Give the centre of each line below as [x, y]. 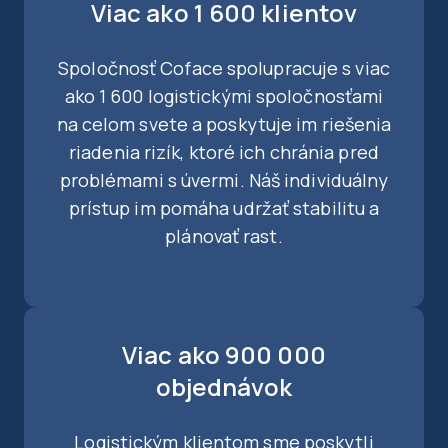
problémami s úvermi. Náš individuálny [224, 180]
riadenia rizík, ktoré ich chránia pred [224, 152]
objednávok [224, 387]
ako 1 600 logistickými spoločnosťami [224, 96]
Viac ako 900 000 [224, 355]
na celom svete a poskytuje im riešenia [224, 124]
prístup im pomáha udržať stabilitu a [224, 208]
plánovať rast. [224, 236]
